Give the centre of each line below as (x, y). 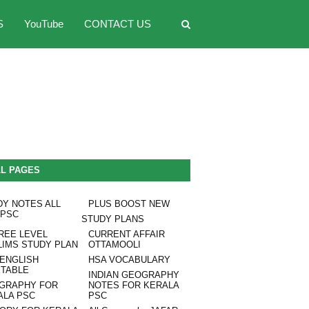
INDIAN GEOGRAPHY (133, 275)
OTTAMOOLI (114, 245)
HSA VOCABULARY (129, 260)
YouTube (43, 24)
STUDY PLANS (112, 219)
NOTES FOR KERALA (133, 285)
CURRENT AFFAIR (126, 234)
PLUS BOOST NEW (129, 204)
